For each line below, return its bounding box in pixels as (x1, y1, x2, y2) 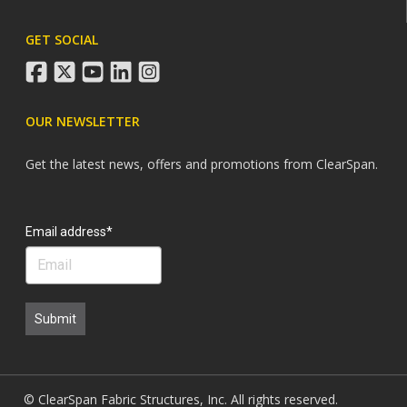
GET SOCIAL (25, 31, 99, 49)
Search (25, 204, 66, 220)
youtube (103, 59, 152, 77)
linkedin (131, 59, 175, 77)
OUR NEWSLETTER (25, 113, 141, 131)
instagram (159, 59, 219, 77)
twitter (74, 59, 114, 77)
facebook (46, 59, 103, 77)
